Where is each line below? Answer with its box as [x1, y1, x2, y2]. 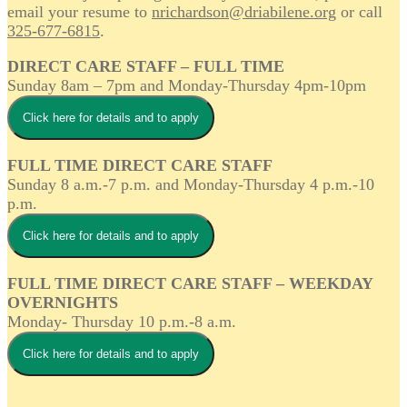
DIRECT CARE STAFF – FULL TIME [7, 57, 284, 76]
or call [336, 3, 382, 22]
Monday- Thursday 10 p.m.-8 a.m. [7, 313, 236, 332]
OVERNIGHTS [7, 293, 118, 313]
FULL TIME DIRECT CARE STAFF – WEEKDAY [7, 274, 372, 293]
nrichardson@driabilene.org [152, 3, 336, 22]
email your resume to [7, 3, 152, 22]
